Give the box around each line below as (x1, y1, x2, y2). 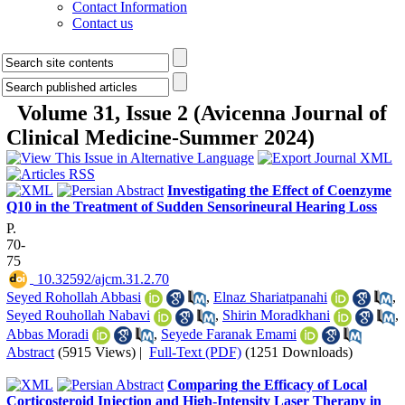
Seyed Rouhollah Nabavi (6, 307, 150, 324)
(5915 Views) (58, 344, 136, 360)
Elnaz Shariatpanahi (213, 289, 327, 305)
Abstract (6, 344, 54, 360)
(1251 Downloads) (245, 344, 353, 360)
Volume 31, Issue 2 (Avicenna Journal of (17, 101, 387, 125)
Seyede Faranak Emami (161, 325, 297, 342)
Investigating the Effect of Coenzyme (167, 183, 391, 198)
